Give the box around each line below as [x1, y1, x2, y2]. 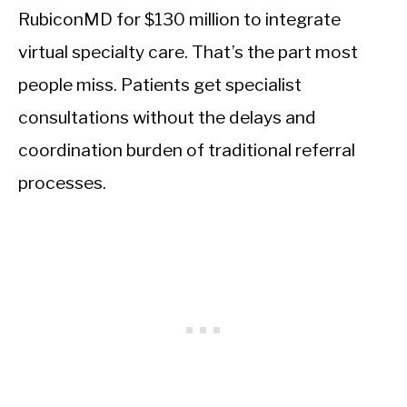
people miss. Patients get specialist [18, 73, 302, 95]
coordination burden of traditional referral [18, 138, 355, 161]
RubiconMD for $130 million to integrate [18, 7, 341, 30]
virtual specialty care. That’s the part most [18, 40, 358, 63]
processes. [18, 171, 106, 194]
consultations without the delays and [18, 105, 316, 128]
